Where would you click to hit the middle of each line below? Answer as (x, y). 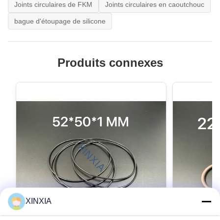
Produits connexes (110, 62)
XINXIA (39, 201)
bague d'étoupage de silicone (60, 21)
